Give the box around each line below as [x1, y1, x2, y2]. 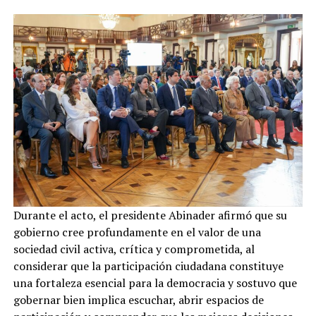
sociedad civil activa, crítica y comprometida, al [13, 241, 255, 257]
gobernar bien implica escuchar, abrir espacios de [13, 292, 264, 308]
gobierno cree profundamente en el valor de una [13, 224, 261, 241]
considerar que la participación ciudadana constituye [13, 258, 284, 274]
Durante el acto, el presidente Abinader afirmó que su [13, 207, 287, 224]
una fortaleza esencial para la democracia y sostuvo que [13, 275, 297, 291]
